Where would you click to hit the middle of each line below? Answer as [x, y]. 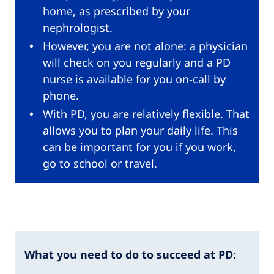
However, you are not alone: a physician [145, 46]
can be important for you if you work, [139, 146]
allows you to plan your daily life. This [140, 130]
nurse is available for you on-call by [134, 79]
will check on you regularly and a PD [137, 62]
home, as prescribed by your [117, 11]
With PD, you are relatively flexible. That [146, 113]
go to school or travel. [100, 163]
